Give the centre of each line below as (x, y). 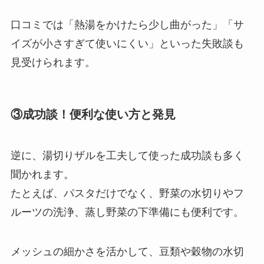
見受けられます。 (53, 63)
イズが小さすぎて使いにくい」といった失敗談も (127, 44)
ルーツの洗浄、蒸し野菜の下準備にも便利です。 (127, 212)
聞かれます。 (42, 174)
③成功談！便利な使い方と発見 (93, 115)
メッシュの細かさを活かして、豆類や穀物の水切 (127, 252)
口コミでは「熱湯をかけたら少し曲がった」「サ (127, 25)
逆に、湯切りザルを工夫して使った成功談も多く (127, 155)
